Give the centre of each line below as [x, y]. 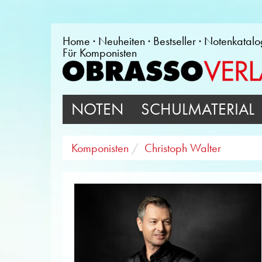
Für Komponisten [100, 53]
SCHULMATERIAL [198, 109]
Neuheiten [122, 41]
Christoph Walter [183, 148]
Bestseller [175, 41]
